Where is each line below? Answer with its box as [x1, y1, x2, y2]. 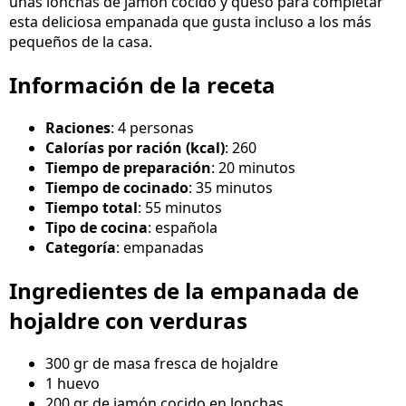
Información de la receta [9, 70, 275, 101]
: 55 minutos [138, 198, 222, 218]
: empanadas [116, 237, 204, 258]
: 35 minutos [188, 178, 273, 198]
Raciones [45, 118, 111, 139]
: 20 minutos [211, 158, 295, 179]
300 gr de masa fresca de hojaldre [45, 353, 278, 374]
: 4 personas [111, 118, 194, 139]
